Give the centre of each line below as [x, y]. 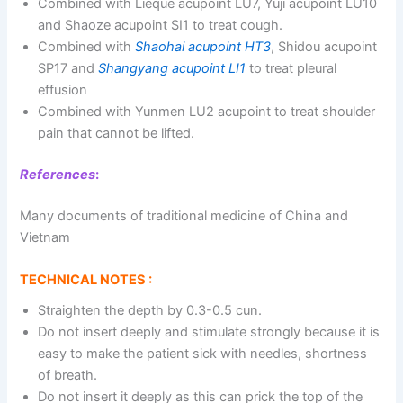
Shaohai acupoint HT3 [203, 47]
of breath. [68, 376]
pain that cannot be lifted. [116, 134]
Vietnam [45, 237]
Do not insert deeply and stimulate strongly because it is [209, 332]
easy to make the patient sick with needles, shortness [203, 354]
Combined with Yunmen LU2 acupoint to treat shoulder [207, 112]
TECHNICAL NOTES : [86, 280]
